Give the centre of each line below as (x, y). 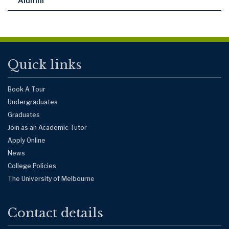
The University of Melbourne (51, 178)
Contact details (55, 213)
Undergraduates (33, 102)
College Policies (32, 166)
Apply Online (27, 140)
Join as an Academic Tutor (47, 127)
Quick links (45, 64)
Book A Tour (27, 89)
